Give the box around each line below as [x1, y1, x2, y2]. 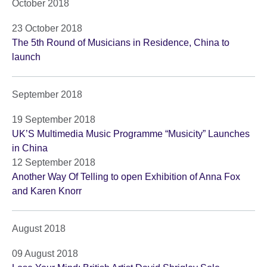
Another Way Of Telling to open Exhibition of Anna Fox [12, 172, 240, 182]
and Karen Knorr [12, 186, 82, 197]
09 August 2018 [12, 249, 78, 259]
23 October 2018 [12, 23, 82, 34]
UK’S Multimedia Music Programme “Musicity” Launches [12, 129, 250, 139]
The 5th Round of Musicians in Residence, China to [12, 38, 229, 48]
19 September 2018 [12, 114, 95, 125]
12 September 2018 [12, 157, 95, 168]
